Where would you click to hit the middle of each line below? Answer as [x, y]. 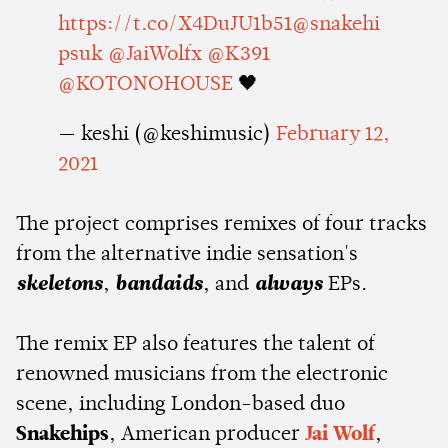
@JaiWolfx [154, 54]
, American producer [207, 434]
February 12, [332, 134]
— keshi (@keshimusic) [166, 134]
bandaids [159, 284]
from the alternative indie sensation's [187, 254]
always [288, 284]
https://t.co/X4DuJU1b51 [174, 24]
